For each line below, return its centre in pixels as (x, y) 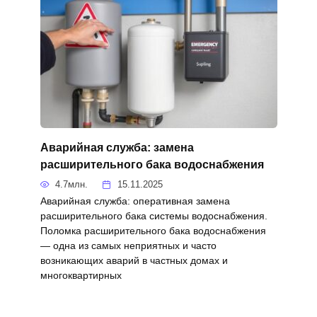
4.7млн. (72, 185)
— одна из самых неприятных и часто (128, 246)
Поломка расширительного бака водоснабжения (153, 231)
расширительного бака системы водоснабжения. (154, 216)
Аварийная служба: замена (117, 148)
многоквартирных (81, 276)
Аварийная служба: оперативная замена (135, 201)
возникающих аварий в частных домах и (134, 261)
